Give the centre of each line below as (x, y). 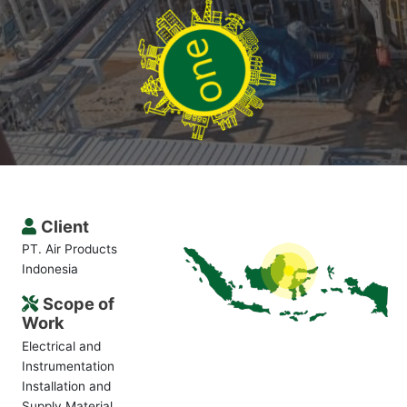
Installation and (66, 386)
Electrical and (61, 346)
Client (65, 226)
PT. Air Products (69, 249)
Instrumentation (68, 366)
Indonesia (50, 269)
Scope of (78, 304)
